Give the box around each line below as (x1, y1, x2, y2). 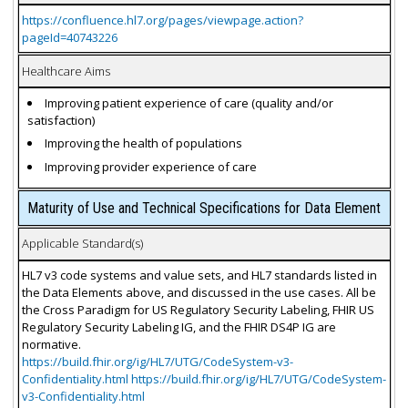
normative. (21, 336, 81, 353)
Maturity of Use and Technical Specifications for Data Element (27, 199, 381, 217)
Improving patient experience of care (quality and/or (45, 94, 334, 111)
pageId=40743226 (21, 28, 117, 46)
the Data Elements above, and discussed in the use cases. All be (21, 284, 376, 301)
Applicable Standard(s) (21, 235, 143, 252)
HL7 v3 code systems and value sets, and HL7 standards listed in (21, 267, 377, 284)
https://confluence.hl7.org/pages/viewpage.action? (21, 11, 303, 28)
